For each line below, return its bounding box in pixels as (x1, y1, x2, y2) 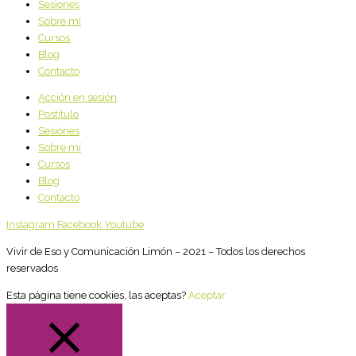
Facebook (57, 219, 102, 231)
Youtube (104, 219, 144, 231)
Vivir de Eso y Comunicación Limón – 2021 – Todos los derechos (6, 245, 305, 257)
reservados (6, 261, 58, 274)
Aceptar (188, 288, 226, 301)
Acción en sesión (38, 91, 117, 104)
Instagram (6, 219, 55, 231)
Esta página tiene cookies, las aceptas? (6, 288, 188, 301)
